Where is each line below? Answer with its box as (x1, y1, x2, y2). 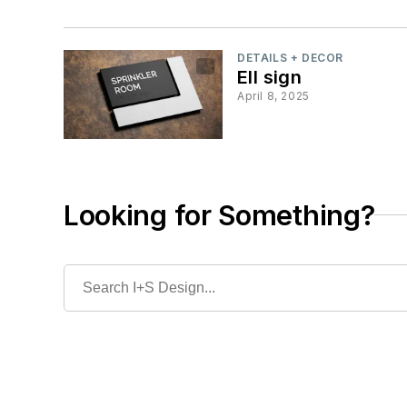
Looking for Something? (64, 198, 375, 232)
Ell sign (237, 66, 303, 89)
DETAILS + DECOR (237, 51, 343, 65)
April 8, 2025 (237, 89, 310, 104)
